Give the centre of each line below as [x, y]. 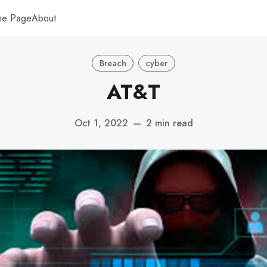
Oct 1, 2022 [101, 123]
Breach [113, 63]
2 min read [169, 123]
